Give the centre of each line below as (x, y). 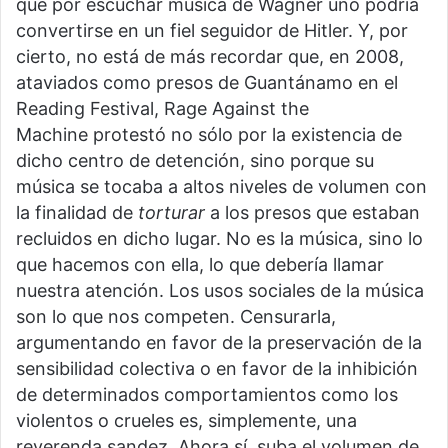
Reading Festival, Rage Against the (162, 109)
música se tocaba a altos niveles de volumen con (221, 187)
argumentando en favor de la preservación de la (219, 343)
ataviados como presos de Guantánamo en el (207, 83)
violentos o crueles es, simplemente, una (186, 421)
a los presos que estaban (312, 213)
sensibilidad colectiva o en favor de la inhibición (217, 369)
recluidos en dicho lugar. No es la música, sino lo (219, 239)
